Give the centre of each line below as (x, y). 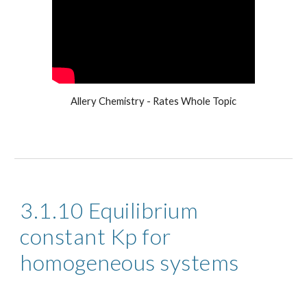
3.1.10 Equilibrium (109, 210)
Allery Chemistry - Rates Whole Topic (153, 101)
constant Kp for (96, 236)
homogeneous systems (130, 262)
